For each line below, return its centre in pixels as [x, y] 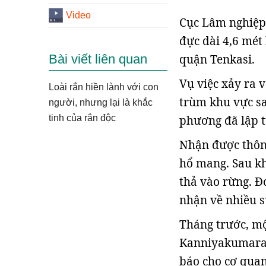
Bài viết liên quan [98, 59]
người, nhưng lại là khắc [101, 102]
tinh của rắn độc [82, 118]
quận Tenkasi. [217, 59]
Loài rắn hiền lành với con [104, 87]
